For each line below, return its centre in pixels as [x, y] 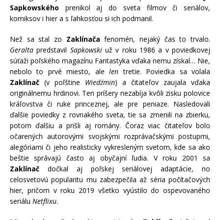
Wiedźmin [100, 82]
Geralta [22, 50]
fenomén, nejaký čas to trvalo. [155, 39]
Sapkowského [34, 7]
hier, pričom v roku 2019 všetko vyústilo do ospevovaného [110, 190]
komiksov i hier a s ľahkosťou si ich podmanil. [82, 18]
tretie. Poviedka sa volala [165, 71]
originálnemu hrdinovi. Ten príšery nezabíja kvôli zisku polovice [110, 93]
